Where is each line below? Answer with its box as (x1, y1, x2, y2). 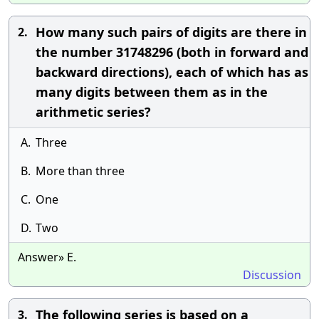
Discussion (243, 267, 301, 283)
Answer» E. (18, 249, 76, 265)
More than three (36, 163, 125, 179)
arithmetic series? (36, 103, 151, 120)
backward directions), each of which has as (36, 63, 308, 80)
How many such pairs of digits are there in (36, 23, 307, 41)
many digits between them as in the (36, 83, 268, 100)
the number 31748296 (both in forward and (36, 43, 308, 61)
